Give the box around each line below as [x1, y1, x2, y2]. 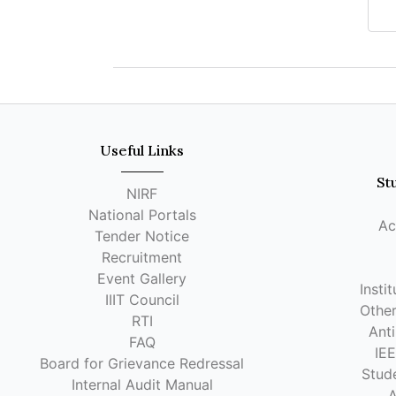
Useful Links [100, 141, 184, 159]
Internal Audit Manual [71, 376, 213, 393]
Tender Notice [95, 227, 189, 245]
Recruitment [102, 248, 182, 266]
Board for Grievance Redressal [40, 354, 244, 372]
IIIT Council [104, 291, 179, 308]
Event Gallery [97, 270, 187, 287]
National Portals [88, 206, 196, 224]
